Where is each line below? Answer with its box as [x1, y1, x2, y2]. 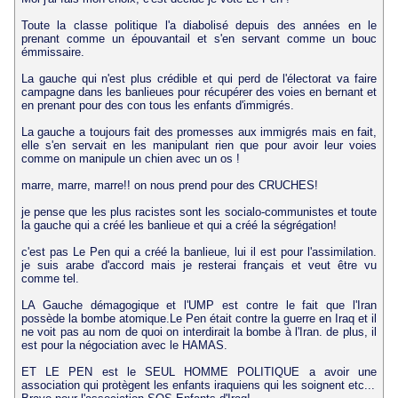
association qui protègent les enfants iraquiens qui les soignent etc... [20, 378, 375, 392]
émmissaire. [20, 44, 84, 59]
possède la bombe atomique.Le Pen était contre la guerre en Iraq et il [20, 311, 378, 325]
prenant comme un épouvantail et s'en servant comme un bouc [20, 31, 378, 45]
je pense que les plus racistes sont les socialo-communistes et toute [20, 204, 378, 219]
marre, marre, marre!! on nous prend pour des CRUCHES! [20, 178, 318, 192]
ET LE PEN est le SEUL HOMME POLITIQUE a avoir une [20, 364, 378, 378]
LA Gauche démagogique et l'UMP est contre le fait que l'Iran [20, 298, 378, 312]
